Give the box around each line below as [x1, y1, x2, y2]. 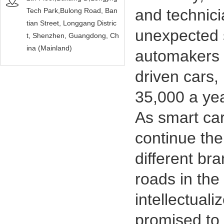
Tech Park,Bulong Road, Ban [26, 6, 117, 14]
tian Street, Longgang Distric [26, 19, 116, 27]
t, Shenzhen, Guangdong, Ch [26, 31, 119, 39]
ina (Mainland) [26, 44, 72, 52]
